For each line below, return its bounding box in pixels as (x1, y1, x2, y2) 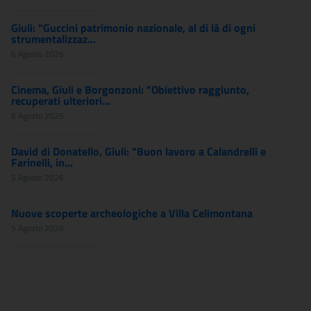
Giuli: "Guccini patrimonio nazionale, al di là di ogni (11, 19, 255, 36)
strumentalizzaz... (11, 31, 96, 47)
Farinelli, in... (11, 154, 73, 171)
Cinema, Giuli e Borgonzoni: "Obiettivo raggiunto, (11, 81, 249, 98)
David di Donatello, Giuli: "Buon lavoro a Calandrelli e (11, 143, 266, 160)
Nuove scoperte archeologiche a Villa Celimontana (11, 205, 253, 221)
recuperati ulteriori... (11, 92, 110, 109)
